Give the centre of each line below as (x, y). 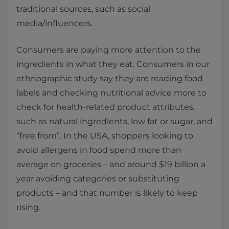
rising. (28, 207)
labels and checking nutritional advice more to (111, 93)
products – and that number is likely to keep (107, 193)
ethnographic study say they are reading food (110, 78)
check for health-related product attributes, (106, 107)
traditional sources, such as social (83, 9)
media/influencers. (54, 23)
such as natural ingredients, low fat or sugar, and (114, 121)
